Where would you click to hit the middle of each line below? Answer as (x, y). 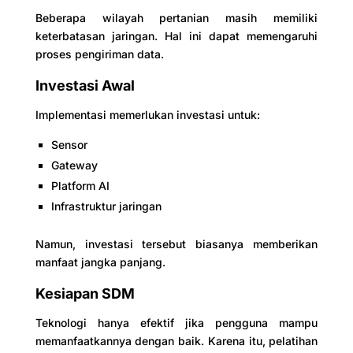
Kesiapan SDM (85, 293)
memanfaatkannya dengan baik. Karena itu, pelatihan (176, 340)
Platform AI (80, 185)
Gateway (74, 165)
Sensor (69, 144)
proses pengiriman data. (99, 54)
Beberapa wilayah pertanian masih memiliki (176, 17)
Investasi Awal (85, 85)
